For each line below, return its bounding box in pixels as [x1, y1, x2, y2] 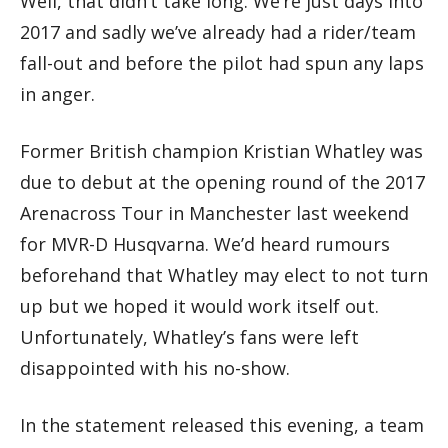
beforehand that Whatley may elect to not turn [20, 263, 428, 288]
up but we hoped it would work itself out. [20, 294, 379, 319]
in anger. [20, 82, 95, 107]
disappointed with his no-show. [20, 356, 290, 381]
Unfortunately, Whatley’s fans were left [20, 325, 359, 350]
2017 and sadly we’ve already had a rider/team [20, 20, 416, 45]
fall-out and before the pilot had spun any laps [20, 51, 424, 76]
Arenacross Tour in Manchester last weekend [20, 201, 409, 226]
